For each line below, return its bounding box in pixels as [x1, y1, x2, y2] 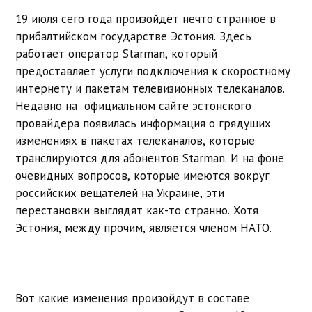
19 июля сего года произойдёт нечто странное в [15, 10, 276, 26]
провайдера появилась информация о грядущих [15, 115, 272, 131]
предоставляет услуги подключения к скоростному [15, 63, 291, 79]
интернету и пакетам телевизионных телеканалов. [15, 80, 286, 96]
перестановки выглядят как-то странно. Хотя [15, 202, 259, 218]
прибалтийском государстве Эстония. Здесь [15, 28, 252, 44]
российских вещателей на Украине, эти [15, 185, 225, 201]
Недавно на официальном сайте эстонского [15, 97, 252, 114]
